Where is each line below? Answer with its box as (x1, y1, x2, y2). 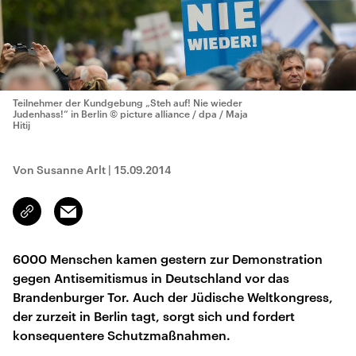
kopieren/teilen (27, 212, 103, 225)
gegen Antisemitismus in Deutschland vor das (13, 270, 289, 285)
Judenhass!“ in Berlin (13, 108, 107, 119)
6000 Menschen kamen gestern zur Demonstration (13, 251, 323, 266)
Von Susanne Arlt (13, 163, 106, 176)
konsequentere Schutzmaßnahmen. (13, 327, 230, 342)
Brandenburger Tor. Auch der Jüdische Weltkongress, (13, 289, 333, 304)
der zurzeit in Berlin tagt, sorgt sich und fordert (13, 308, 295, 323)
